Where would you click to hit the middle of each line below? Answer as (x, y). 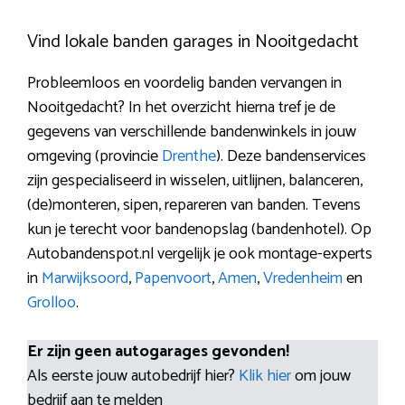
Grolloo (52, 302)
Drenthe (189, 156)
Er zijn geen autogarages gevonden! (158, 351)
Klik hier (267, 376)
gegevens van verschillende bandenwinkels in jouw (192, 132)
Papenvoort (173, 278)
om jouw (323, 376)
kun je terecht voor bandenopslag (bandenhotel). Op (199, 229)
